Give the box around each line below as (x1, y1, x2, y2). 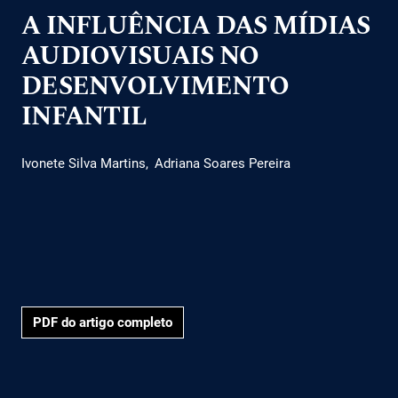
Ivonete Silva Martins (21, 155, 146, 171)
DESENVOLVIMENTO (21, 67, 290, 106)
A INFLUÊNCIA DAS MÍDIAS (21, 6, 370, 45)
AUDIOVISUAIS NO (21, 36, 259, 76)
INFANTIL (21, 97, 147, 136)
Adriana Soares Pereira (155, 155, 291, 171)
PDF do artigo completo (33, 314, 172, 331)
